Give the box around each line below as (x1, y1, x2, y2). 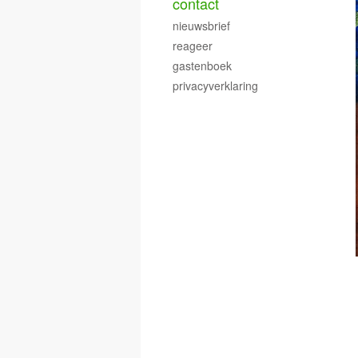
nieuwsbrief (173, 18, 230, 34)
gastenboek (173, 58, 232, 74)
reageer (173, 38, 213, 54)
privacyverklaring (173, 78, 258, 93)
